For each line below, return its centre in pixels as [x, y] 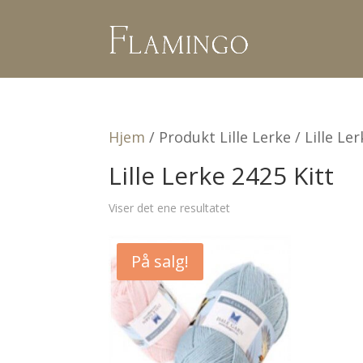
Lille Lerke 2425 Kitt [222, 175]
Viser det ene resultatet [170, 208]
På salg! [160, 261]
